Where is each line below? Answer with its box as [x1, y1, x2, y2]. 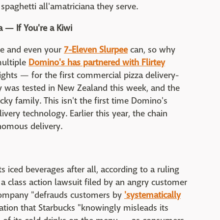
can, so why [128, 44, 175, 55]
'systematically [124, 190, 181, 201]
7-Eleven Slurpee [64, 44, 128, 55]
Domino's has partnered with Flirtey [28, 57, 165, 68]
